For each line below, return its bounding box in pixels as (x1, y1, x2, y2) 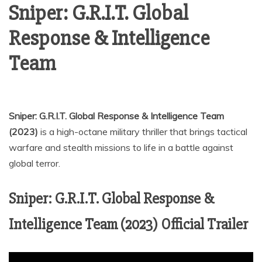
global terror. (9, 157, 60, 170)
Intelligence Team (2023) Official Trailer (9, 215, 248, 235)
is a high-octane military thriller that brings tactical (40, 126, 247, 138)
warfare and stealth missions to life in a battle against (9, 142, 233, 154)
